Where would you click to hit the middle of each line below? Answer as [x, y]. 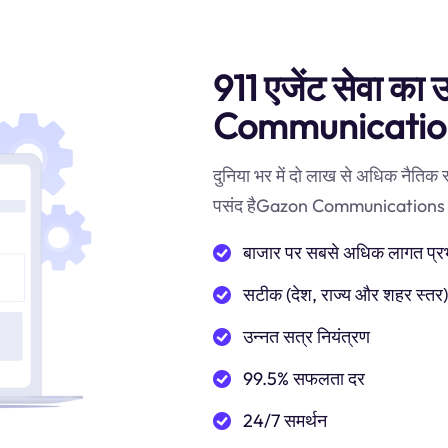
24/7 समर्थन [285, 420]
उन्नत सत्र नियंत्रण [306, 336]
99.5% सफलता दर [304, 378]
